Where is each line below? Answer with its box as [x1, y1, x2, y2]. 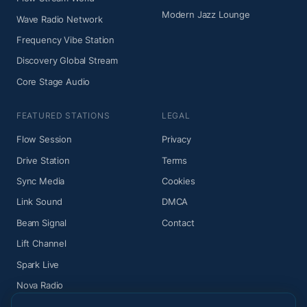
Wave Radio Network [16, 13, 103, 25]
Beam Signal [16, 217, 67, 228]
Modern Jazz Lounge [162, 9, 250, 21]
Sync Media [16, 175, 65, 187]
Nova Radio [16, 279, 64, 291]
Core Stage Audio [16, 75, 90, 87]
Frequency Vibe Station [16, 34, 115, 46]
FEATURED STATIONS [16, 110, 110, 121]
